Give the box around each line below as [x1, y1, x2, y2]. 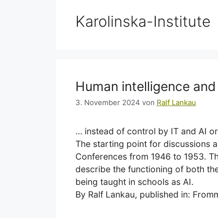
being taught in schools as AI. [75, 177, 194, 187]
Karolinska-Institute [75, 12, 211, 30]
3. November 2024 [75, 98, 140, 108]
